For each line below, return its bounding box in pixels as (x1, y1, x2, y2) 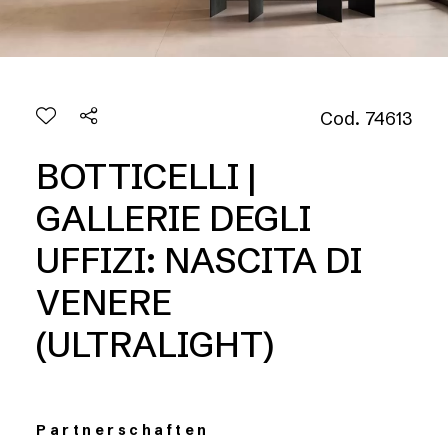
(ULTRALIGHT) (36, 323, 274, 366)
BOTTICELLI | (36, 155, 256, 198)
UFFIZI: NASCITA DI (36, 239, 362, 282)
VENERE (36, 281, 172, 324)
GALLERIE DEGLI (36, 197, 311, 240)
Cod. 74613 (320, 107, 412, 130)
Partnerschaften (36, 421, 210, 439)
